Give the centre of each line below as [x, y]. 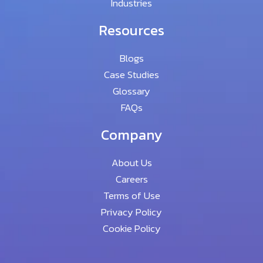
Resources [131, 30]
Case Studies [131, 74]
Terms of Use [131, 195]
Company [131, 134]
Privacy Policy [131, 212]
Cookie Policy [131, 228]
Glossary [131, 91]
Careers [131, 179]
